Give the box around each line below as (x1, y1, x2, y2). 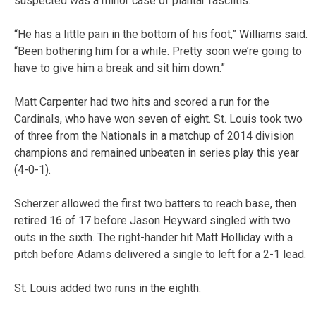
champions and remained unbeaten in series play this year (14, 145, 299, 159)
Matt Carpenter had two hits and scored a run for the (14, 95, 269, 109)
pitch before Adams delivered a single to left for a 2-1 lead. (14, 247, 306, 261)
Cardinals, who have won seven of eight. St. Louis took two (14, 111, 303, 126)
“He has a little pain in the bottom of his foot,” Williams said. (14, 27, 308, 41)
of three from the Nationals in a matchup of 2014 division (14, 128, 294, 142)
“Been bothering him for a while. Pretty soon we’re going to (14, 44, 302, 58)
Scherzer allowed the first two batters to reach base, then (14, 196, 296, 210)
